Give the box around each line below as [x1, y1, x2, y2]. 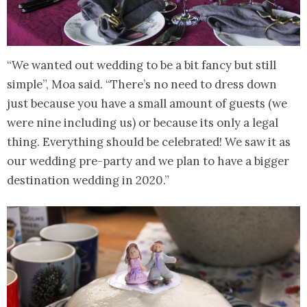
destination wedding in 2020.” [7, 173, 169, 188]
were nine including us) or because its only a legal [7, 115, 278, 131]
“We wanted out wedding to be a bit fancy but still [7, 58, 276, 73]
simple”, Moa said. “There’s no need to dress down [7, 77, 277, 93]
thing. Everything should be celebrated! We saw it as [7, 134, 291, 150]
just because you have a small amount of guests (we [7, 96, 287, 112]
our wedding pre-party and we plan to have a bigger [7, 153, 289, 169]
